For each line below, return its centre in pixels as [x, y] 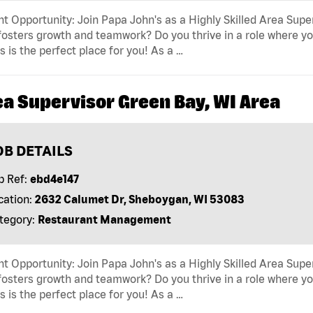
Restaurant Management [104, 219]
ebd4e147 [54, 179]
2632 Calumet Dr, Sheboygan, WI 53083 [139, 199]
